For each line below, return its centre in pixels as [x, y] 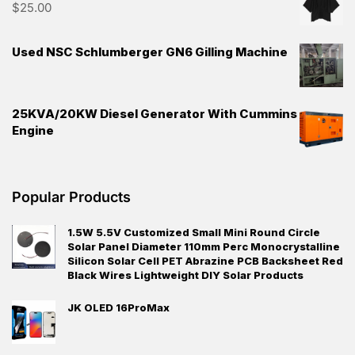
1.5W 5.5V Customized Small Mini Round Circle [194, 233]
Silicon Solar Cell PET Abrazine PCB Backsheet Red [205, 261]
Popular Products [71, 197]
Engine [33, 131]
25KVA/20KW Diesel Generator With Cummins [155, 114]
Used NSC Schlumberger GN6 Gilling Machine [150, 52]
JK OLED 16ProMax [118, 308]
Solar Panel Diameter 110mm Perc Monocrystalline [204, 247]
